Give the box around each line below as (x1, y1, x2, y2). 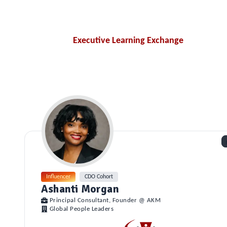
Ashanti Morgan (41, 182, 119, 196)
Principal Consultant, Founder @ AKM (49, 197, 161, 204)
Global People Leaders (49, 206, 114, 212)
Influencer (46, 174, 70, 180)
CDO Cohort (85, 174, 113, 180)
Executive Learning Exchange (73, 36, 183, 46)
